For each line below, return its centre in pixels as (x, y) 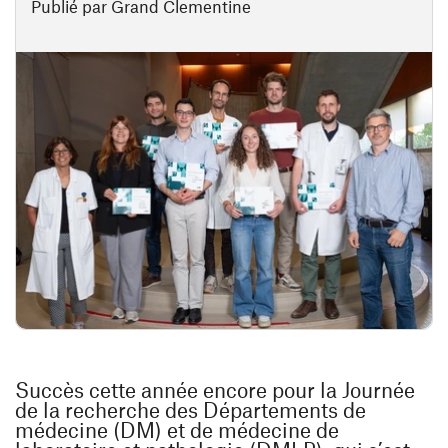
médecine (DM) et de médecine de (177, 430)
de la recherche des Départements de (190, 410)
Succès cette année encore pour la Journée (215, 390)
